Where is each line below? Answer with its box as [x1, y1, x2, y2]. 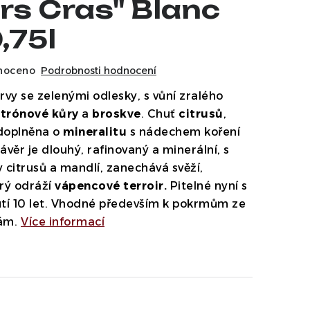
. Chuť [140, 107, 179, 120]
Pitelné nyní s [167, 179, 248, 192]
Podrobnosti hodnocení [41, 64, 156, 77]
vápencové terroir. [55, 179, 167, 192]
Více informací [21, 215, 104, 228]
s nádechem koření [127, 125, 240, 138]
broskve [92, 107, 141, 120]
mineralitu [63, 125, 127, 138]
